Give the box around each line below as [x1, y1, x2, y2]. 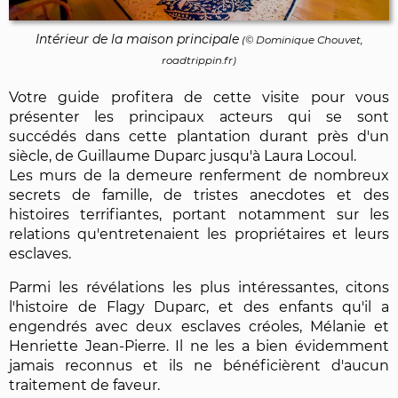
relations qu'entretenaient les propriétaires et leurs [9, 225, 389, 243]
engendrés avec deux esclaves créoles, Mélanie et [9, 317, 389, 335]
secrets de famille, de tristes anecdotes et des [9, 186, 389, 203]
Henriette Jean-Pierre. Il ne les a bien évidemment [9, 337, 389, 354]
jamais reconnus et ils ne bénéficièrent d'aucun [9, 356, 389, 374]
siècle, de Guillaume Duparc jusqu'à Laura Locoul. [9, 147, 356, 164]
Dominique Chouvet [256, 33, 361, 46]
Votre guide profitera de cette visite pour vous [9, 88, 389, 106]
